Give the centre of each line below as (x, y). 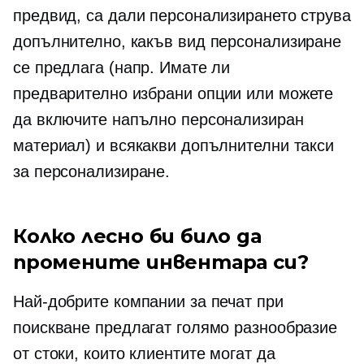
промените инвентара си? (161, 262)
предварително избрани (103, 93)
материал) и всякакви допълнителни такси (174, 145)
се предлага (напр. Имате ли (122, 67)
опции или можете (263, 93)
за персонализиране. (92, 171)
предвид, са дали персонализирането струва (182, 15)
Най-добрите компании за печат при (148, 301)
